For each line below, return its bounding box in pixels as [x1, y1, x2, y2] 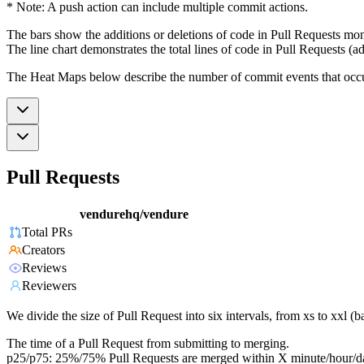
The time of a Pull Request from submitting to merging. [6, 336, 289, 351]
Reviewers [22, 279, 76, 293]
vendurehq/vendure [80, 207, 188, 222]
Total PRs [22, 225, 72, 240]
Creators [22, 243, 65, 258]
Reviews [22, 261, 67, 275]
